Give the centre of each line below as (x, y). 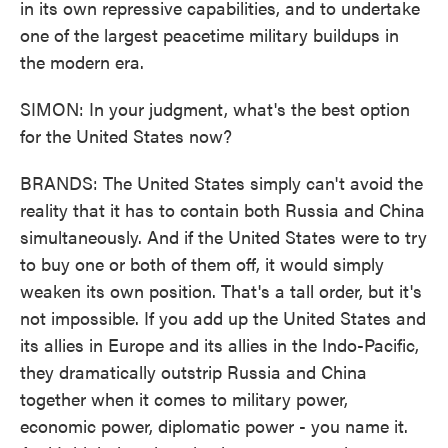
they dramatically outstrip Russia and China (193, 371)
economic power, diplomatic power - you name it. (214, 425)
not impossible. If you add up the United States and (223, 317)
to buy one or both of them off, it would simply (202, 263)
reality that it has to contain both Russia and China (222, 209)
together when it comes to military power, (184, 398)
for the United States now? (126, 135)
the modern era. (82, 61)
